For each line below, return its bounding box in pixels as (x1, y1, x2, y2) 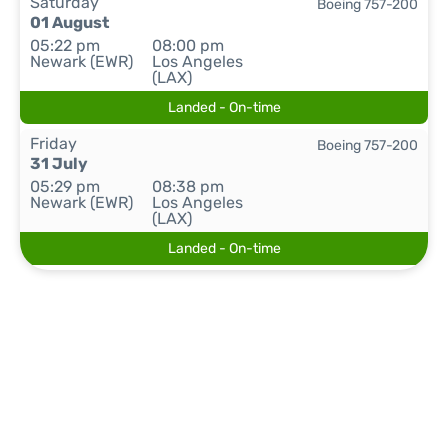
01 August (30, 13, 109, 32)
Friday (30, 134, 77, 153)
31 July (30, 154, 88, 173)
